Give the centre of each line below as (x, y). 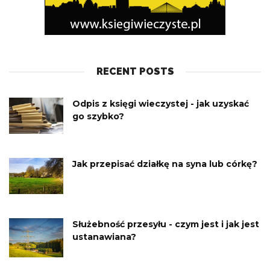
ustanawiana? (104, 237)
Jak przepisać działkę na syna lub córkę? (165, 164)
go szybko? (98, 117)
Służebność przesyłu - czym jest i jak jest (166, 224)
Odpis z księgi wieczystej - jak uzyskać (161, 104)
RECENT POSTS (135, 72)
